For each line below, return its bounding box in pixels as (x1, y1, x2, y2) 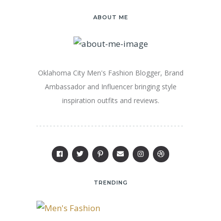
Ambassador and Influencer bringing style (44, 81, 177, 91)
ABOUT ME (93, 14, 128, 21)
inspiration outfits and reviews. (62, 95, 159, 105)
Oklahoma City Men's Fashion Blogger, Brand (37, 68, 184, 77)
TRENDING (93, 179, 128, 186)
